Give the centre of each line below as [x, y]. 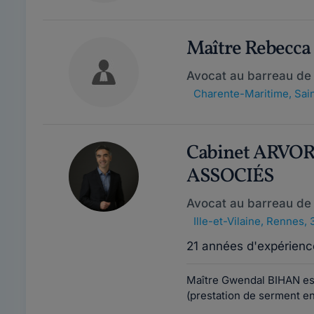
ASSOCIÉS [230, 176]
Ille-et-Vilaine [227, 221]
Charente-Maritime [241, 94]
